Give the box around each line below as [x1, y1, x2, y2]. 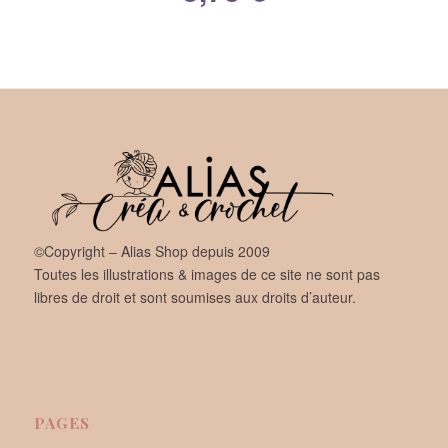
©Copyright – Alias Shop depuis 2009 [33, 241, 270, 262]
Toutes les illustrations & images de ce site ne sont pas [33, 264, 380, 285]
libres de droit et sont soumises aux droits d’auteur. [33, 287, 356, 308]
